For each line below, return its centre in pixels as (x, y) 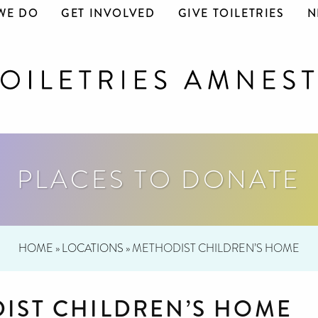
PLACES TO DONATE (159, 179)
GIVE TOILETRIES (231, 13)
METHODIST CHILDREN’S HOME (216, 248)
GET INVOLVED (108, 13)
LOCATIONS (93, 248)
